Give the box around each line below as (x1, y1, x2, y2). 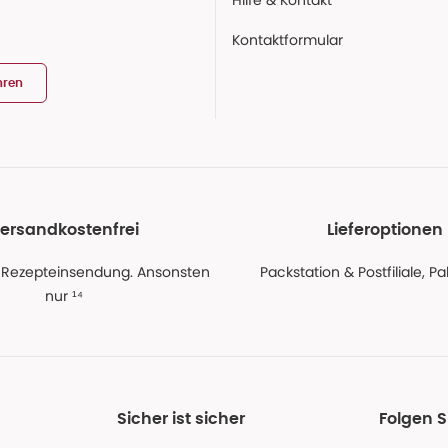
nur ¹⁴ (44, 286, 83, 307)
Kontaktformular (232, 30, 343, 50)
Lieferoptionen (326, 222, 443, 239)
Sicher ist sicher (117, 411, 246, 428)
